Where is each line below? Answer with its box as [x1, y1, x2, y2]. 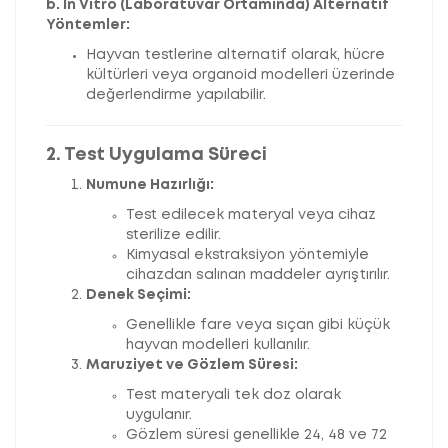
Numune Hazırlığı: [86, 179, 214, 192]
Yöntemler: [46, 19, 130, 32]
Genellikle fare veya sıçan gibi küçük [126, 319, 390, 332]
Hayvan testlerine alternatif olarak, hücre [86, 49, 385, 62]
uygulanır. [126, 409, 192, 422]
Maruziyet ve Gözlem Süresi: [86, 359, 298, 372]
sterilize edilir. [126, 229, 221, 242]
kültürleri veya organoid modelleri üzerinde [86, 69, 395, 82]
